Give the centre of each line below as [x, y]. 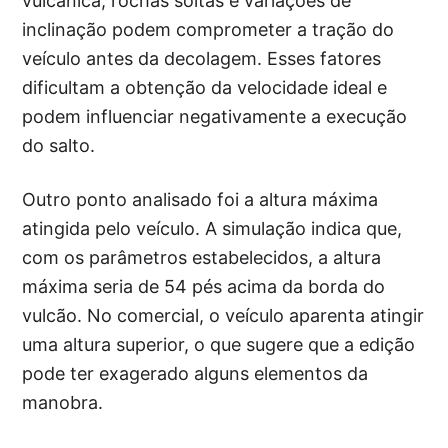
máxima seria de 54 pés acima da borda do [204, 287]
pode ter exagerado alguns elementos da [195, 374]
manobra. [63, 403]
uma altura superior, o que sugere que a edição [219, 345]
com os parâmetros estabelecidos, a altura [202, 258]
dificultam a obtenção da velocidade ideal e [205, 88]
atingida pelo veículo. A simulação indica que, [212, 229]
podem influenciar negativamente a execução [215, 117]
